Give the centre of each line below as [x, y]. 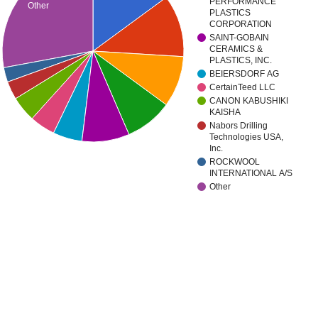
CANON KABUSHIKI [249, 101]
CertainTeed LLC [243, 88]
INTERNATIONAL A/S [251, 174]
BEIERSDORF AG [245, 74]
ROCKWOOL [235, 162]
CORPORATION [241, 24]
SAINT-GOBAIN [240, 38]
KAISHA [225, 113]
